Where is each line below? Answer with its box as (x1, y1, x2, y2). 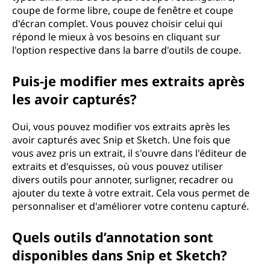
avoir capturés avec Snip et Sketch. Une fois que (12, 133, 230, 146)
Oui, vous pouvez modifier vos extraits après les (12, 120, 230, 133)
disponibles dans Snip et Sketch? (12, 246, 227, 264)
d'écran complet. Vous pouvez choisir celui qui (12, 17, 222, 30)
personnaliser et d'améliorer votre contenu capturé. (12, 199, 249, 213)
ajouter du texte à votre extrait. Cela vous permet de (12, 186, 250, 199)
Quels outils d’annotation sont (12, 228, 213, 246)
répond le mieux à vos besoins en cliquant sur (12, 30, 221, 43)
